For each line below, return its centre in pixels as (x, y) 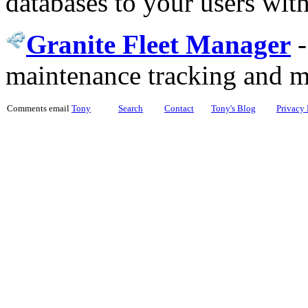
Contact (179, 109)
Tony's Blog (233, 109)
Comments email (39, 109)
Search (131, 109)
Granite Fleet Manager (158, 45)
